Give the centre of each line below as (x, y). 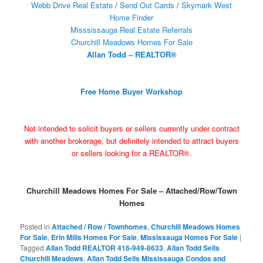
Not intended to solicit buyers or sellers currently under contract (131, 129)
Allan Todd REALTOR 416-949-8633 (105, 247)
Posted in (35, 226)
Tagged (32, 247)
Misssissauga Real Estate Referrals (131, 30)
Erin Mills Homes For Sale (94, 237)
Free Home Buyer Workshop (131, 92)
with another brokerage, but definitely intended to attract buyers (131, 141)
